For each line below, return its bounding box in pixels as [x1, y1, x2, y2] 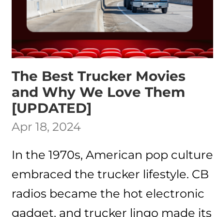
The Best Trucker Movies [12, 68, 186, 84]
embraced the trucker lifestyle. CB [12, 167, 209, 181]
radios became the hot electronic [12, 186, 204, 201]
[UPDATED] [12, 100, 92, 116]
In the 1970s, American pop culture [12, 148, 213, 162]
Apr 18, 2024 [12, 120, 81, 134]
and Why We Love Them [12, 84, 185, 100]
